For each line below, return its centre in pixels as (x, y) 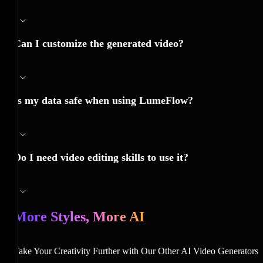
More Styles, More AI (79, 216)
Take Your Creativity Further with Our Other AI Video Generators (136, 251)
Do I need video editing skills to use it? (101, 157)
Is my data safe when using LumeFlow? (103, 100)
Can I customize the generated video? (99, 43)
